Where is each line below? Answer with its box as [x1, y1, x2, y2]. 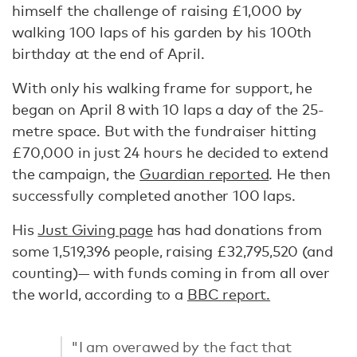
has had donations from [152, 221, 323, 238]
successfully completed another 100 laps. [12, 186, 296, 204]
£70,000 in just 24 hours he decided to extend [12, 143, 328, 161]
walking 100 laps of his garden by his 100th [12, 23, 312, 41]
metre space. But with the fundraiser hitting [12, 122, 316, 139]
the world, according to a [12, 285, 187, 303]
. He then [269, 165, 331, 182]
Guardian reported [139, 165, 269, 182]
